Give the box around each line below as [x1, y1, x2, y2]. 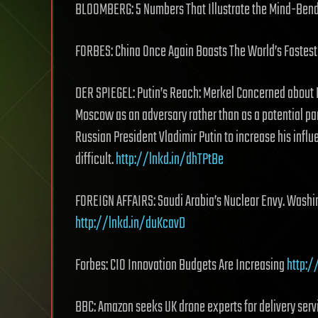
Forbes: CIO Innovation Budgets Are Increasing [75, 253, 287, 278]
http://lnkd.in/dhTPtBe [116, 147, 224, 172]
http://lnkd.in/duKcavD [75, 211, 185, 236]
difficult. [75, 147, 116, 172]
